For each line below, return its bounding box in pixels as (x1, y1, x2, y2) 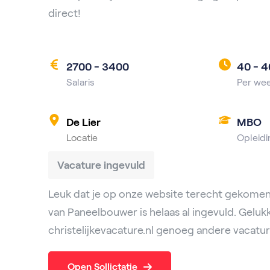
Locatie (66, 133, 98, 143)
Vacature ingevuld (57, 159, 145, 171)
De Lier (66, 116, 101, 128)
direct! (48, 7, 81, 19)
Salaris (66, 77, 95, 87)
